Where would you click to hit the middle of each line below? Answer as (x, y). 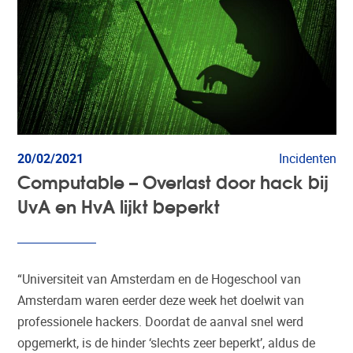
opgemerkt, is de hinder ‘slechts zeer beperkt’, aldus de (167, 343)
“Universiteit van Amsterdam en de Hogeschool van (160, 279)
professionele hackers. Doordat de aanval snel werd (161, 322)
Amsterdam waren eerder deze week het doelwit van (161, 301)
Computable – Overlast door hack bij (173, 181)
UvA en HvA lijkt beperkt (119, 206)
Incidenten (307, 159)
